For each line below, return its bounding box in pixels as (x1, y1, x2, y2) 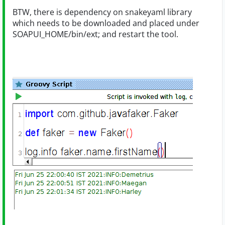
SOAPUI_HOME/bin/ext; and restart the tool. (13, 29, 178, 40)
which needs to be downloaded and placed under (13, 18, 199, 29)
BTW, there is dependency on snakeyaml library (13, 7, 192, 18)
